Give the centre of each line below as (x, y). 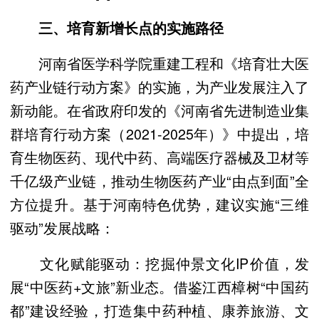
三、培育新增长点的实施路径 (131, 27)
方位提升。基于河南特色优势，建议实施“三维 (159, 204)
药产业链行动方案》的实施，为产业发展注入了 (159, 87)
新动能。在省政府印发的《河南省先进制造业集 (159, 110)
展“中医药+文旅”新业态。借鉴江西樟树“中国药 (159, 287)
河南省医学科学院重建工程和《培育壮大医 (159, 63)
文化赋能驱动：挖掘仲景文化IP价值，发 (159, 263)
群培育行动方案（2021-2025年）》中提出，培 (159, 134)
